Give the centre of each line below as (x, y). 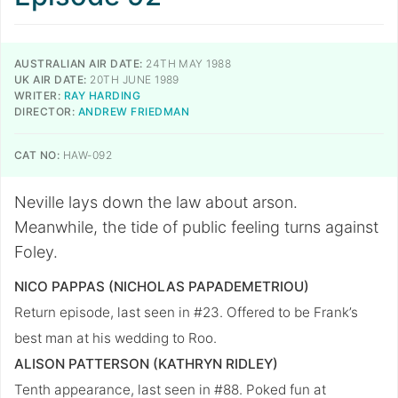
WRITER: (38, 96)
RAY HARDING (102, 96)
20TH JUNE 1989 (133, 80)
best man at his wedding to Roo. (115, 338)
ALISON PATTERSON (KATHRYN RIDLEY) (146, 364)
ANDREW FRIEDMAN (134, 111)
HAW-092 (86, 155)
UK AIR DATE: (51, 80)
